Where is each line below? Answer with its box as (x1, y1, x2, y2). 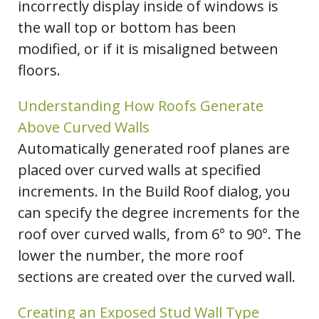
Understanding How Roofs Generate (18, 96, 263, 116)
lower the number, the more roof (18, 246, 244, 266)
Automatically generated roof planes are (18, 139, 290, 159)
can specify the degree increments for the (18, 203, 300, 223)
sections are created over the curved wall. (18, 267, 296, 287)
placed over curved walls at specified (18, 160, 261, 180)
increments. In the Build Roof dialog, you (18, 182, 291, 202)
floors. (18, 61, 61, 80)
